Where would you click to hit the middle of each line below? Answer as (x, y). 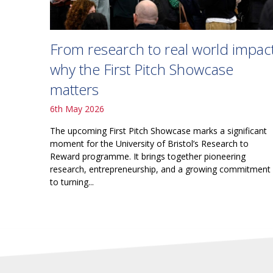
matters (74, 90)
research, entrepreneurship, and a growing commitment (160, 169)
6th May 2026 (77, 109)
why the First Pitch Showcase (142, 69)
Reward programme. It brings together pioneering (148, 157)
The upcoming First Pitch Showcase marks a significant (158, 131)
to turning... (72, 182)
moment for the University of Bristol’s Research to (149, 144)
